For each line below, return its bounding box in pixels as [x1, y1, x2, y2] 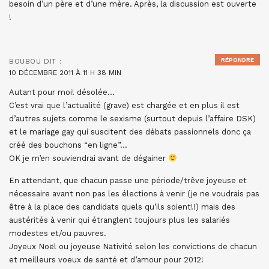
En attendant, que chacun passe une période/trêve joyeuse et [9, 176, 247, 185]
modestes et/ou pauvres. [9, 229, 106, 238]
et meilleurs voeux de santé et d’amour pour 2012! [9, 255, 204, 264]
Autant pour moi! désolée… [9, 88, 115, 97]
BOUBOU [9, 57, 41, 65]
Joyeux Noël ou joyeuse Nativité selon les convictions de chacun [9, 242, 257, 251]
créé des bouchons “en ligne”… [9, 141, 127, 150]
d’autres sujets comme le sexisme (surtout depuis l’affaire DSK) [9, 114, 256, 123]
